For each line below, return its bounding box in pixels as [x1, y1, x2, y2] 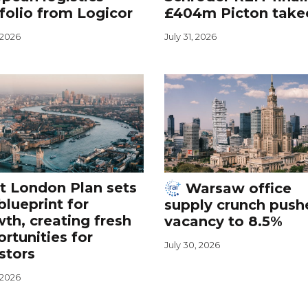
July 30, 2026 [164, 239, 220, 251]
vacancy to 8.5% [164, 213, 283, 230]
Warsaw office [181, 180, 291, 197]
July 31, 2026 [164, 31, 217, 43]
